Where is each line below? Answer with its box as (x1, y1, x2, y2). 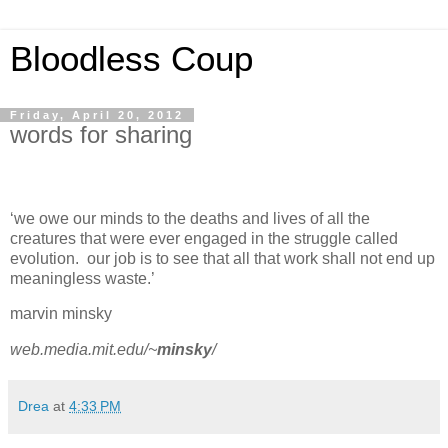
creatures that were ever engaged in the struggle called (10, 229, 398, 247)
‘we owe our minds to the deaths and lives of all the (10, 209, 370, 227)
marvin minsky (10, 305, 112, 323)
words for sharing (10, 121, 192, 148)
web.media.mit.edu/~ (10, 341, 157, 359)
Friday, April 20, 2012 (10, 109, 184, 121)
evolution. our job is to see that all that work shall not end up (10, 249, 435, 267)
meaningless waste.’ (10, 269, 155, 287)
